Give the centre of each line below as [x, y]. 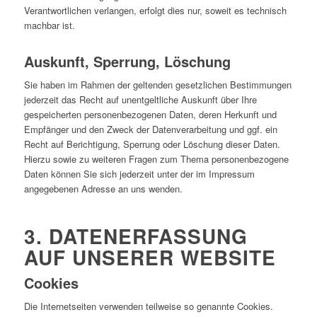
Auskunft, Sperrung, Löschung [127, 61]
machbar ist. [49, 25]
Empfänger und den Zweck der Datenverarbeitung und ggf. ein [150, 129]
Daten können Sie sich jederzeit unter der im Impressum [139, 173]
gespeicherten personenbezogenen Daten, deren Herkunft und [150, 114]
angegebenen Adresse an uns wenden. [103, 188]
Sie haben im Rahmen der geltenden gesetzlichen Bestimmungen [157, 84]
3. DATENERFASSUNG [136, 236]
